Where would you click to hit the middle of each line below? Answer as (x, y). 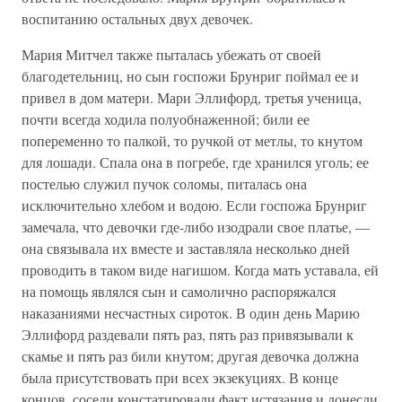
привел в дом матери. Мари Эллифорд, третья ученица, (192, 97)
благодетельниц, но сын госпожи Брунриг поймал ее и (190, 76)
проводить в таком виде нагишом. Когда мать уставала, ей (200, 270)
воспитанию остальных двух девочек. (137, 18)
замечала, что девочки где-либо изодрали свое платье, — (196, 227)
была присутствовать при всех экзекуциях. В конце (180, 377)
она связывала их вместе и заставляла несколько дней (186, 248)
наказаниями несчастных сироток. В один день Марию (191, 313)
